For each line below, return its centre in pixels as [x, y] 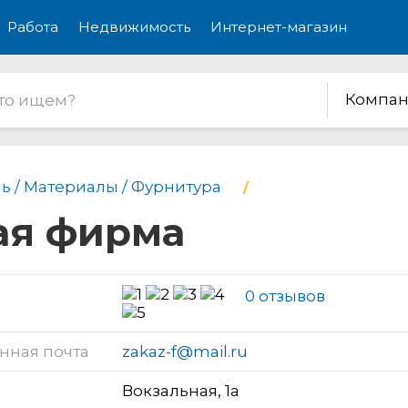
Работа [33, 27]
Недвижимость [134, 27]
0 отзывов [285, 296]
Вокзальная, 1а [181, 390]
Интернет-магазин [279, 27]
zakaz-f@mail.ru [185, 351]
